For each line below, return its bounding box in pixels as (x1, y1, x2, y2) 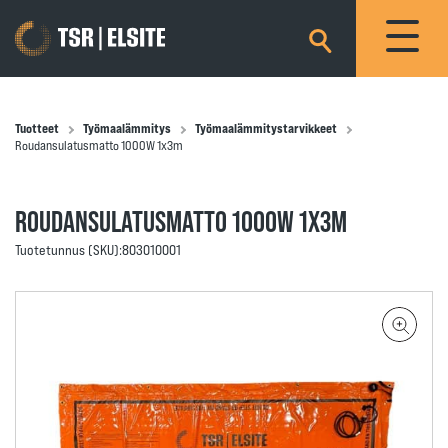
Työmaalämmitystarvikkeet (195, 120, 337, 136)
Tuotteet (15, 120, 59, 136)
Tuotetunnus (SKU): (15, 241, 122, 258)
